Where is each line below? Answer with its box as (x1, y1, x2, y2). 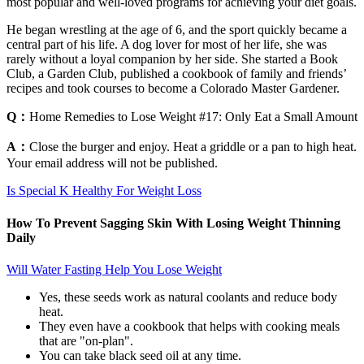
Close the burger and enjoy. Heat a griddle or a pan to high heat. (29, 140, 357, 154)
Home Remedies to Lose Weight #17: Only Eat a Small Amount (29, 110, 357, 124)
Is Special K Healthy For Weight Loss (6, 184, 201, 198)
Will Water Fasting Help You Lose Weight (6, 262, 222, 276)
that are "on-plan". (39, 333, 133, 348)
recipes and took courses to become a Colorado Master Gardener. (6, 81, 340, 96)
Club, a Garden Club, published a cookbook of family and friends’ (6, 67, 346, 81)
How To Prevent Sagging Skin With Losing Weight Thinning (6, 215, 340, 230)
